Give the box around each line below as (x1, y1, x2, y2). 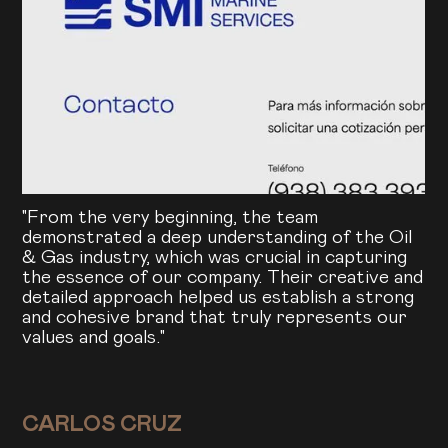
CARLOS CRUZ (22, 414, 183, 437)
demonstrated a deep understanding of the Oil (22, 228, 413, 248)
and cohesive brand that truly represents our (22, 308, 408, 328)
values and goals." (22, 328, 166, 348)
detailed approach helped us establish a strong (22, 288, 415, 308)
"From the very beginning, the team (22, 208, 319, 228)
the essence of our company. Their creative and (22, 268, 424, 288)
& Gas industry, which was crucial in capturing (22, 248, 408, 268)
